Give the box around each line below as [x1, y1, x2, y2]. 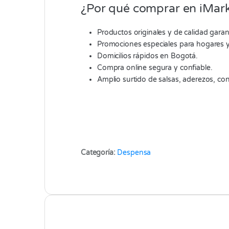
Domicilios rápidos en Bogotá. [97, 52, 198, 61]
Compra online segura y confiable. [97, 63, 213, 73]
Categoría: [81, 148, 118, 157]
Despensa [117, 148, 151, 157]
